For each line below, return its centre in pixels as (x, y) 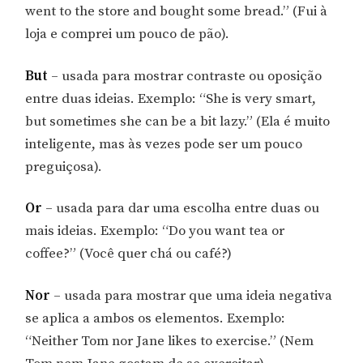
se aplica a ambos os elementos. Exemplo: (156, 319)
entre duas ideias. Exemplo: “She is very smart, (171, 98)
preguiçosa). (64, 167)
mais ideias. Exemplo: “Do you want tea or (155, 231)
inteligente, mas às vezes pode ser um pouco (164, 144)
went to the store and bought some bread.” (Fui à (177, 11)
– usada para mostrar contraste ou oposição (187, 76)
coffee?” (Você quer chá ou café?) (129, 254)
